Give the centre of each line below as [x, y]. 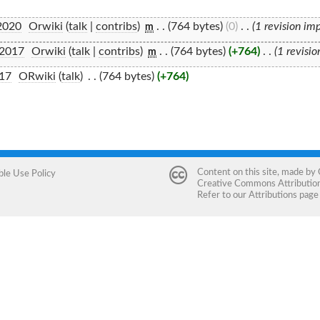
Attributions [272, 195]
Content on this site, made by [257, 172]
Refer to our [222, 195]
